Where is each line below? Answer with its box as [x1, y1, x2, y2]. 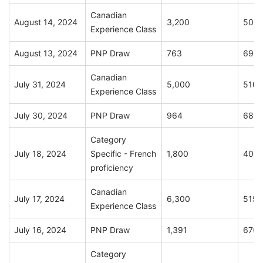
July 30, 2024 [14, 110, 68, 121]
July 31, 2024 [14, 79, 66, 90]
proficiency [90, 163, 133, 173]
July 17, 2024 [14, 194, 65, 204]
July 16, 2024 [14, 225, 66, 235]
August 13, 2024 [14, 48, 77, 59]
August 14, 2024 [14, 17, 77, 28]
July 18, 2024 [14, 149, 66, 159]
